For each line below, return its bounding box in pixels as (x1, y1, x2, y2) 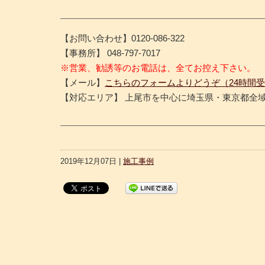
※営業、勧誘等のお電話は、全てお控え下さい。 (60, 63, 256, 73)
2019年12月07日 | (60, 157, 123, 166)
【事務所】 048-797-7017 (60, 48, 160, 58)
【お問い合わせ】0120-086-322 (60, 33, 185, 43)
